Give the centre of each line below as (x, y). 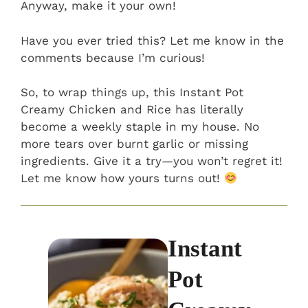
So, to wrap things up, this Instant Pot (132, 92)
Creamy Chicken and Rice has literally (132, 110)
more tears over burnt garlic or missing (134, 144)
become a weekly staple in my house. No (140, 127)
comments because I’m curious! (113, 57)
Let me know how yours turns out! (122, 178)
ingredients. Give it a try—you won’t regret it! (152, 161)
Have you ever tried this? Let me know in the (152, 40)
